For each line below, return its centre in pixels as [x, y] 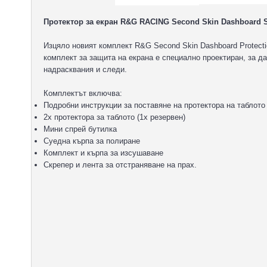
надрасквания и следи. [85, 69]
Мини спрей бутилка [80, 129]
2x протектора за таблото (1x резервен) [114, 117]
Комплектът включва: [83, 93]
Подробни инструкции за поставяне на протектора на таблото [154, 105]
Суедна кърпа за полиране [92, 141]
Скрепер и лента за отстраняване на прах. [120, 165]
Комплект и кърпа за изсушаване [103, 153]
